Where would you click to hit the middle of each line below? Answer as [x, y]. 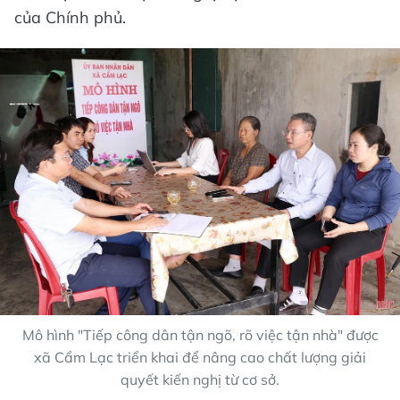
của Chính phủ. [70, 18]
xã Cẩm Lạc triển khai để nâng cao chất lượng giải [200, 358]
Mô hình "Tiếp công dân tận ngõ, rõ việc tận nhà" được [200, 335]
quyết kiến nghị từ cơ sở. [200, 380]
